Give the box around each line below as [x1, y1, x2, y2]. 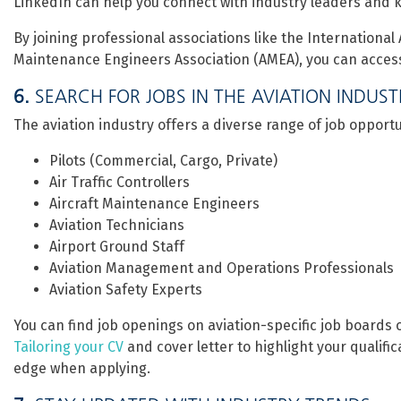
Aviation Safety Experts [49, 281, 202, 298]
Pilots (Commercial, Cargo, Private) [49, 152, 277, 169]
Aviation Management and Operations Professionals [49, 260, 394, 277]
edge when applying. [13, 360, 150, 377]
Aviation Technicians [49, 217, 184, 234]
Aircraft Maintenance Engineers [49, 195, 260, 212]
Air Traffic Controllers [49, 174, 190, 191]
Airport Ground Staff [49, 238, 184, 255]
